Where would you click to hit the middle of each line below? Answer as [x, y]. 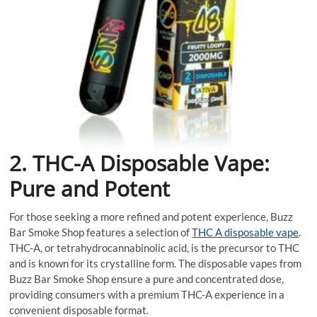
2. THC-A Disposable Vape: [140, 163]
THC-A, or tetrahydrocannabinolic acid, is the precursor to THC [155, 248]
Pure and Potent [90, 189]
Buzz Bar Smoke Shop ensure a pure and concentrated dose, [147, 279]
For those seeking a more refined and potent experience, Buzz [151, 217]
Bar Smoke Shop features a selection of [101, 232]
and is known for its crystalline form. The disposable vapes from [156, 264]
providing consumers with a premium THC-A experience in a [147, 295]
